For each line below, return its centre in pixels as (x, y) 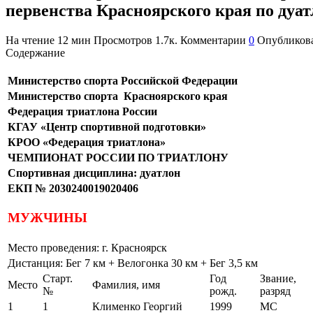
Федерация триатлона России (82, 111)
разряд (275, 291)
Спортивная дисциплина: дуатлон (94, 173)
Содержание (35, 52)
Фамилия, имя (126, 284)
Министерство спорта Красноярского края (118, 96)
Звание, (278, 278)
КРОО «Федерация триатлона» (87, 142)
